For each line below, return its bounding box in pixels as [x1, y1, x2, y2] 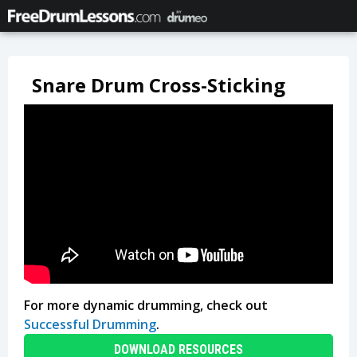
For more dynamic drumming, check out [24, 296, 268, 315]
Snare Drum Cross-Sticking [32, 72, 285, 98]
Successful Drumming [24, 316, 156, 334]
